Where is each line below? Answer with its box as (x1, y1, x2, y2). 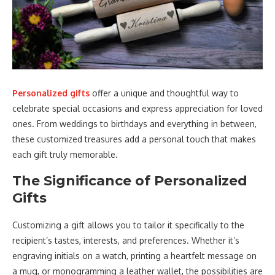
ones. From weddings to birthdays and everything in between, (12, 118, 257, 129)
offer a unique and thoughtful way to (90, 87, 239, 98)
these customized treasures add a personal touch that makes (12, 133, 256, 144)
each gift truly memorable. (12, 149, 118, 160)
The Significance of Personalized (12, 172, 247, 189)
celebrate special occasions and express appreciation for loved (12, 103, 263, 114)
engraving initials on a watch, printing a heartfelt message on (12, 250, 257, 261)
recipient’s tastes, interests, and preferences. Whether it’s (12, 234, 239, 246)
